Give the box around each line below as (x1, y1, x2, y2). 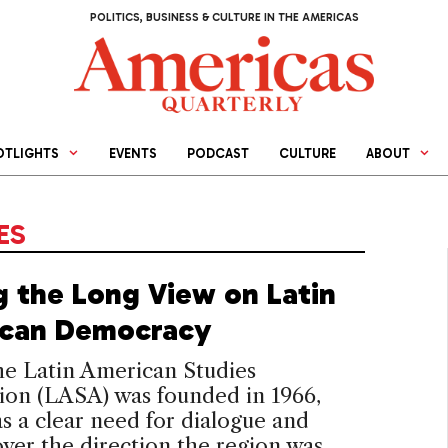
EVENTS (109, 146, 158, 162)
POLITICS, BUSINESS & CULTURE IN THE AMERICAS (89, 11, 359, 24)
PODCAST (187, 146, 250, 162)
